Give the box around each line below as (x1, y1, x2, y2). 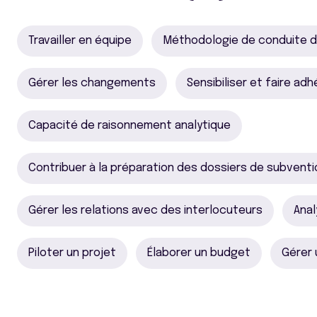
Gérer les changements (28, 76, 156, 89)
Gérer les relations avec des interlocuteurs (28, 204, 263, 217)
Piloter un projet (28, 246, 116, 259)
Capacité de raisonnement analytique (28, 119, 231, 132)
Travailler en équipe (28, 34, 132, 47)
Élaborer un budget (147, 246, 250, 259)
